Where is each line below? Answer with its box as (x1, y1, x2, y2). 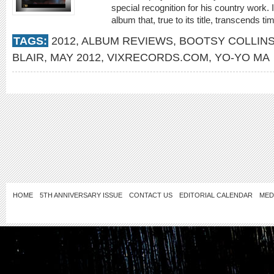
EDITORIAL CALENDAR (179, 191, 253, 199)
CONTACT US (129, 191, 172, 199)
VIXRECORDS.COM (107, 51, 209, 64)
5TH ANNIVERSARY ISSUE (40, 191, 122, 199)
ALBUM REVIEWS (81, 34, 173, 47)
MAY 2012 (50, 51, 101, 64)
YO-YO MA (215, 51, 270, 64)
